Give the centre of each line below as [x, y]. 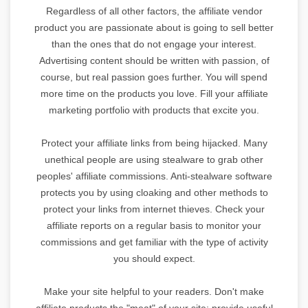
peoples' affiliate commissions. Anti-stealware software [154, 176]
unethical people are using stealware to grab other [154, 159]
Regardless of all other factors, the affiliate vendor [154, 11]
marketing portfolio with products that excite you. [154, 110]
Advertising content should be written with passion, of [154, 60]
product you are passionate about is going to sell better [154, 27]
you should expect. [154, 258]
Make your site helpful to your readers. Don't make [154, 291]
